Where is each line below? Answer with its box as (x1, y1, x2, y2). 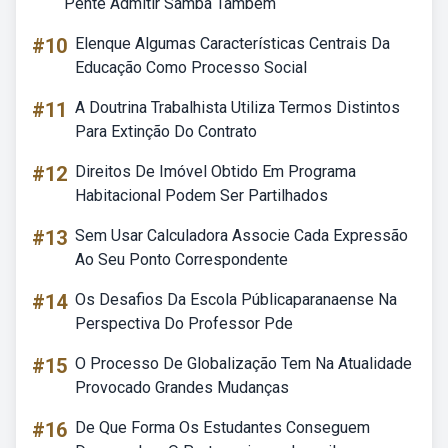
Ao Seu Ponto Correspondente (75, 250, 288, 269)
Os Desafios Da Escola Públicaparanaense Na (75, 290, 397, 309)
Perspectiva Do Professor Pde (75, 314, 293, 333)
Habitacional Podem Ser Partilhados (75, 186, 328, 205)
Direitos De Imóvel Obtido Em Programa (75, 162, 356, 181)
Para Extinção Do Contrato (75, 122, 257, 141)
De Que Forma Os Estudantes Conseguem (75, 418, 370, 437)
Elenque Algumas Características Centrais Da (75, 34, 390, 53)
